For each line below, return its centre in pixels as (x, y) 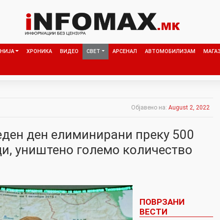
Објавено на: (150, 107)
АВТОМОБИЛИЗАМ (170, 51)
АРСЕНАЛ (124, 51)
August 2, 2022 (189, 107)
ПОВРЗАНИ (162, 202)
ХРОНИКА (39, 51)
